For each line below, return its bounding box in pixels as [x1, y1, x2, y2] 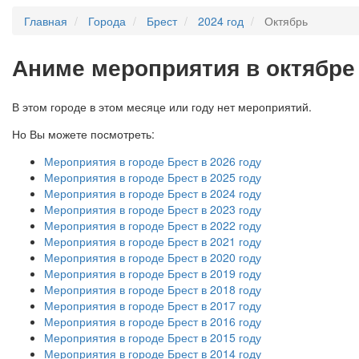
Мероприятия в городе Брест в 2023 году [44, 200, 261, 217]
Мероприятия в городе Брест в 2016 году [44, 313, 261, 329]
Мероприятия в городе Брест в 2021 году [44, 232, 261, 249]
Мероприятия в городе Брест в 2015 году [44, 329, 261, 345]
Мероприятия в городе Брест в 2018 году [44, 280, 261, 297]
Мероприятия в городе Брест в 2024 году [44, 184, 261, 201]
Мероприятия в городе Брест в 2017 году [44, 296, 261, 313]
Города [88, 13, 126, 29]
